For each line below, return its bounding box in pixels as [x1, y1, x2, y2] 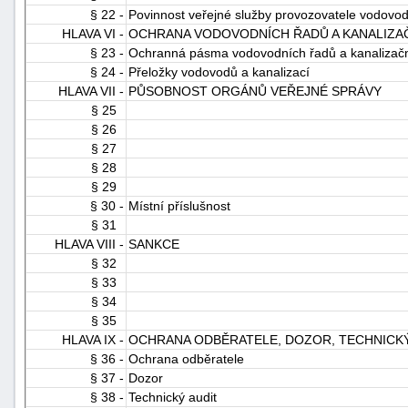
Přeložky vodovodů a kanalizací [128, 64, 310, 79]
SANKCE [128, 236, 179, 251]
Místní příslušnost [128, 198, 230, 213]
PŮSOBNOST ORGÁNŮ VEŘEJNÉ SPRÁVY [128, 83, 382, 98]
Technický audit [128, 389, 217, 404]
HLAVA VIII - [55, 236, 124, 251]
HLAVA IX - [62, 331, 124, 347]
